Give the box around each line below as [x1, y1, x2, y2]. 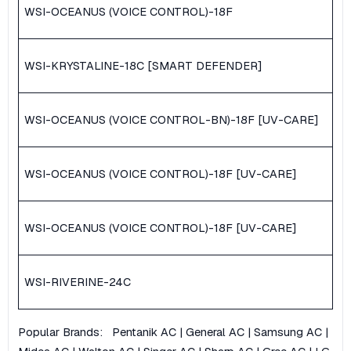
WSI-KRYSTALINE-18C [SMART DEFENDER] [24, 58, 262, 74]
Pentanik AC [112, 324, 176, 339]
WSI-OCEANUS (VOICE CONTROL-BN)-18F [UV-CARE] [24, 112, 318, 128]
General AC [186, 324, 244, 339]
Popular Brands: [18, 324, 112, 339]
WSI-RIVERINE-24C [24, 274, 131, 290]
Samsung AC [254, 324, 322, 339]
